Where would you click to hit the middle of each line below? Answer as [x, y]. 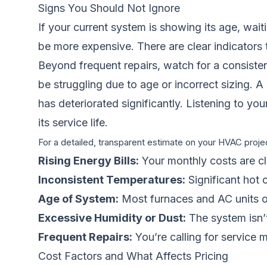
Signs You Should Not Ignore [109, 8]
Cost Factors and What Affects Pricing [133, 256]
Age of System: [78, 199]
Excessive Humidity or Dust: [112, 218]
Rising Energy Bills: [89, 161]
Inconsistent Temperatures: [112, 180]
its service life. [73, 122]
